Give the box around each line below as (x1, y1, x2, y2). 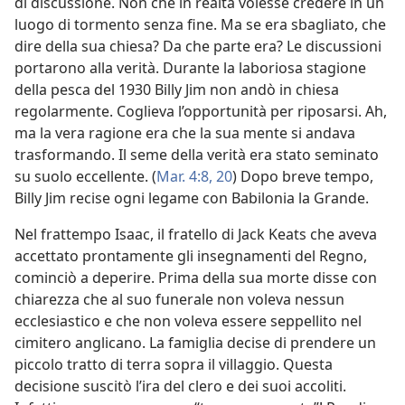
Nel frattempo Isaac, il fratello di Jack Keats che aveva (14, 224, 377, 244)
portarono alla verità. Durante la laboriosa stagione (14, 58, 366, 78)
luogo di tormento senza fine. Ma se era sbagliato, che (14, 14, 386, 34)
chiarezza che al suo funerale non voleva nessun (14, 289, 344, 309)
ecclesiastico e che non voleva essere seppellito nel (14, 311, 362, 331)
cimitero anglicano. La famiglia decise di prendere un (14, 333, 376, 353)
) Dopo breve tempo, (232, 166, 373, 186)
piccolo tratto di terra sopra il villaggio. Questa (14, 354, 333, 374)
